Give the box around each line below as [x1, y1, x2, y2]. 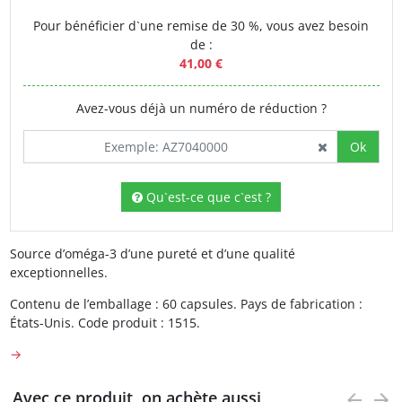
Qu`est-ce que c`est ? [142, 188, 271, 205]
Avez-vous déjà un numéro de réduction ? [75, 99, 327, 117]
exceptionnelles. [9, 264, 108, 281]
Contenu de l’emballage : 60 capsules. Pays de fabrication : [9, 295, 363, 312]
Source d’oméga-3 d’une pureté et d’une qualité [9, 245, 295, 262]
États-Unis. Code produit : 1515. [9, 314, 200, 331]
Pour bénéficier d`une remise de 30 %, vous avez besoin [33, 16, 369, 34]
